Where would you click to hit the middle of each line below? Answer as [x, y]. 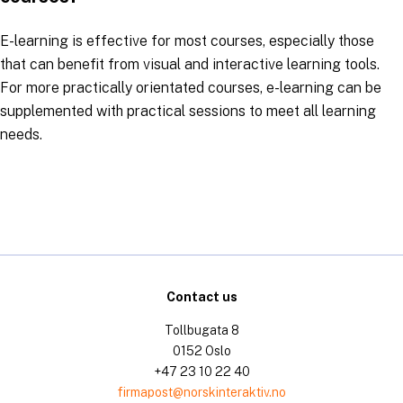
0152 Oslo [201, 351]
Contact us [201, 297]
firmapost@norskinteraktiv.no [201, 393]
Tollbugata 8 [201, 331]
